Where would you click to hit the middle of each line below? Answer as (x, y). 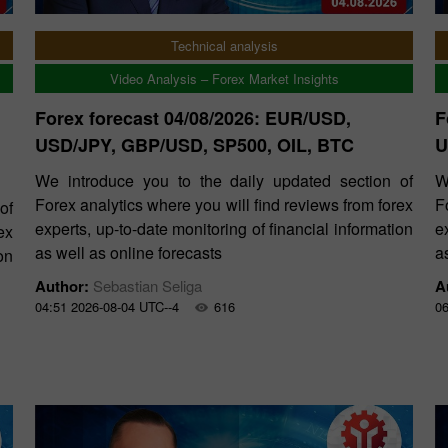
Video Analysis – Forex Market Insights (224, 78)
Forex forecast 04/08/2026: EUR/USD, (193, 118)
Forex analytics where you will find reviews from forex (224, 204)
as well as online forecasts (128, 252)
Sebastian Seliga (147, 285)
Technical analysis (224, 45)
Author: (64, 286)
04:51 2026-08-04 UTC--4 (107, 306)
